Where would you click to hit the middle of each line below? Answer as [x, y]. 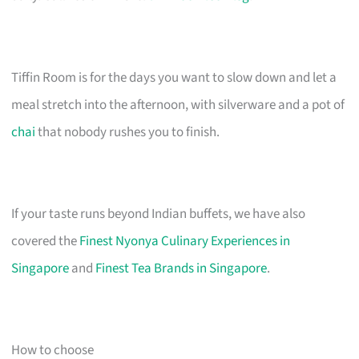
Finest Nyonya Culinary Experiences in [185, 241]
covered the [46, 241]
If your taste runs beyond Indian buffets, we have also [159, 214]
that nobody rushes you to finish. [128, 132]
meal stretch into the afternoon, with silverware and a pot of [178, 105]
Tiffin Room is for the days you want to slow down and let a [174, 77]
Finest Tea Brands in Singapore [182, 268]
